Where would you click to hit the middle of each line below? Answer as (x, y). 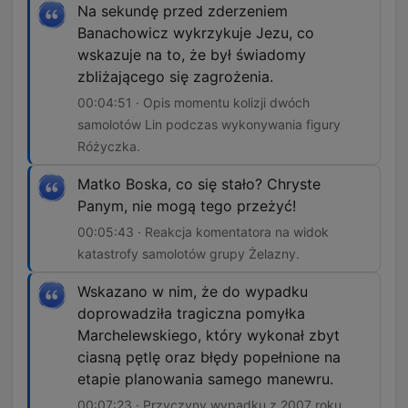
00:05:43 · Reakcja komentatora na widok (203, 232)
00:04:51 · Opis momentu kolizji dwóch (194, 103)
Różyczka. (109, 147)
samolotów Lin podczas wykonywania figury (209, 125)
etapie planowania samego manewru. (205, 379)
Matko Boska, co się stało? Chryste (199, 184)
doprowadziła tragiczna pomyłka (191, 314)
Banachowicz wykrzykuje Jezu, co (196, 33)
